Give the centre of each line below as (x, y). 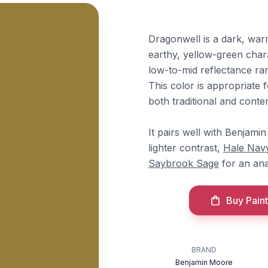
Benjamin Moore (204, 262)
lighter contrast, (186, 148)
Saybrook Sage (184, 163)
